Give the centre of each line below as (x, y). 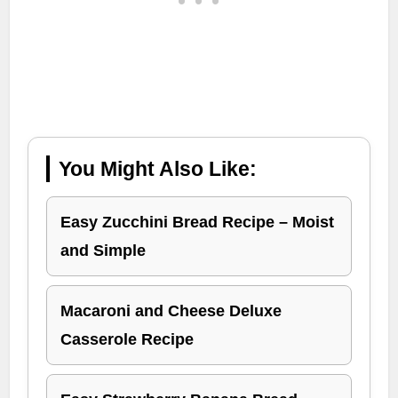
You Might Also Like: (158, 168)
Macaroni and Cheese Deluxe (171, 310)
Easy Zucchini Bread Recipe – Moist (198, 222)
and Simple (103, 250)
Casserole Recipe (127, 339)
